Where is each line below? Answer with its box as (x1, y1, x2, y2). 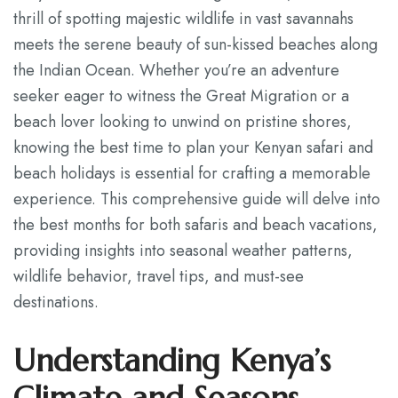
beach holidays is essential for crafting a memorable (13, 162, 370, 185)
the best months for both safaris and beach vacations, (13, 213, 378, 236)
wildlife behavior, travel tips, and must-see (13, 265, 304, 288)
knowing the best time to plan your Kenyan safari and (13, 136, 373, 159)
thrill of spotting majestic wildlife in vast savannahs (13, 7, 354, 30)
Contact (18, 21, 70, 44)
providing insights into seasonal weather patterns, (13, 239, 353, 262)
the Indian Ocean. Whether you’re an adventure (13, 59, 339, 82)
